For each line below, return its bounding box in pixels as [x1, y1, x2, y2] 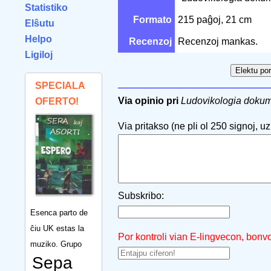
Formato [133, 15, 172, 25]
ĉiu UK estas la [30, 223, 84, 233]
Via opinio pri [118, 96, 178, 106]
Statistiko [25, 2, 68, 13]
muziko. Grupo [30, 239, 82, 249]
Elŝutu [25, 18, 54, 28]
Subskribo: [118, 191, 164, 201]
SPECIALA [35, 80, 85, 91]
